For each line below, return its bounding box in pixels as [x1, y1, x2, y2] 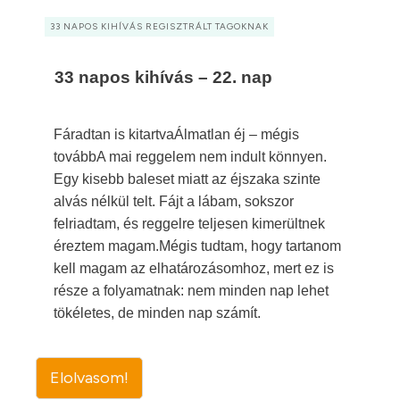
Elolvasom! [50, 368, 129, 387]
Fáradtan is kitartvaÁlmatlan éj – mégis [54, 127, 299, 142]
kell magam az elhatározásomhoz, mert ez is [54, 261, 334, 276]
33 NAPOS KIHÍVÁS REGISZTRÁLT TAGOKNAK [50, 21, 269, 32]
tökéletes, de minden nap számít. [54, 305, 261, 321]
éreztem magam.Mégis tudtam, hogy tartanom [54, 238, 341, 254]
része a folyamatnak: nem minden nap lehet [54, 283, 329, 298]
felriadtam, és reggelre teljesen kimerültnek [54, 216, 325, 231]
